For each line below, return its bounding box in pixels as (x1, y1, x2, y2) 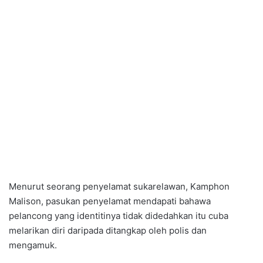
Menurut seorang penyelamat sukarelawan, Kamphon (9, 181, 230, 193)
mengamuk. (9, 240, 57, 251)
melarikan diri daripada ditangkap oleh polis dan (9, 225, 207, 237)
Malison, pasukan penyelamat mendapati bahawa (9, 195, 211, 207)
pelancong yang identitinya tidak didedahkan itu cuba (9, 210, 228, 222)
